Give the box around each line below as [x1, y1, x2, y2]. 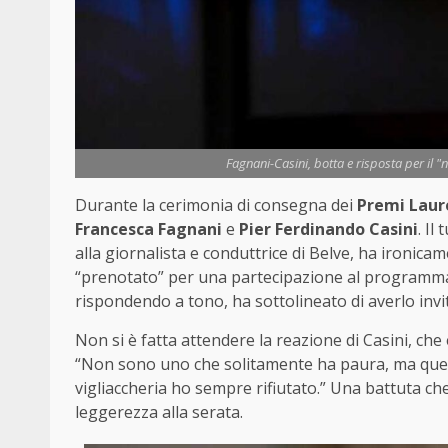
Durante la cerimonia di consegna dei [75, 194, 357, 217]
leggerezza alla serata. [75, 401, 243, 424]
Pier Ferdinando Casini [239, 218, 418, 241]
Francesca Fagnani [75, 218, 222, 241]
